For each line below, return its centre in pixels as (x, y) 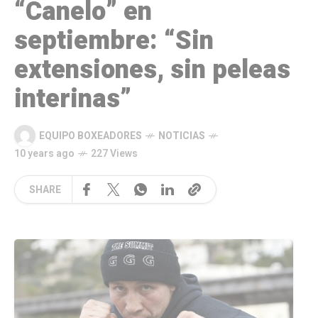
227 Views (114, 154)
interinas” (73, 99)
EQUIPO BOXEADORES (91, 136)
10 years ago (44, 154)
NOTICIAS (182, 136)
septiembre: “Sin (114, 41)
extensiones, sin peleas (152, 70)
